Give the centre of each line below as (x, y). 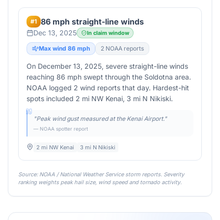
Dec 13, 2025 (55, 33)
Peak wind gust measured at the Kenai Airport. (100, 119)
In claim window (108, 33)
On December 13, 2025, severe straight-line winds (107, 66)
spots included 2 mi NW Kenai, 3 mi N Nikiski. (100, 98)
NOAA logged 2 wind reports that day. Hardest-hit (108, 88)
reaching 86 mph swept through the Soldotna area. (109, 77)
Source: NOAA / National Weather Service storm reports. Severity (101, 174)
